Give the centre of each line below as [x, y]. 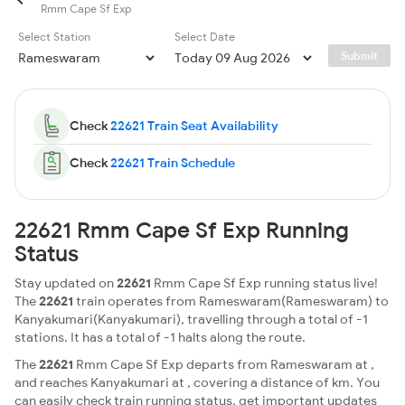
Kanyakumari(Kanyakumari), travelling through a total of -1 [191, 319]
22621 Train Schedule [173, 163]
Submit [359, 56]
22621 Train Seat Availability [194, 126]
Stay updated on [66, 283]
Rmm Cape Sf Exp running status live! [264, 283]
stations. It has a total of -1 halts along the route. [160, 337]
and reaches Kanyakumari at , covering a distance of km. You [197, 382]
